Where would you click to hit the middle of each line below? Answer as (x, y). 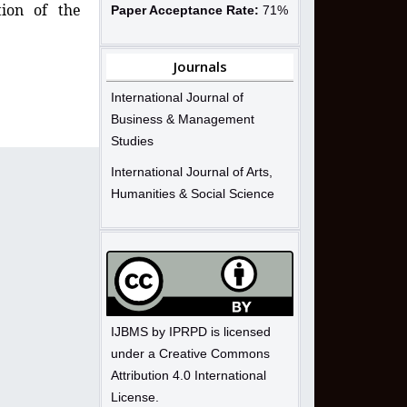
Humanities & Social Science (193, 193)
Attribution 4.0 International (189, 375)
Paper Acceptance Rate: (185, 10)
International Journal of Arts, (192, 171)
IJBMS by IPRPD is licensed (191, 331)
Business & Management (183, 119)
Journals (200, 66)
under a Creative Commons (190, 353)
